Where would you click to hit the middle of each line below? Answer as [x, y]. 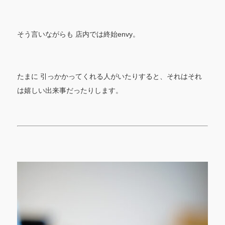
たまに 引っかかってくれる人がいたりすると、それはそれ [109, 77]
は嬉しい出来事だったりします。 [70, 91]
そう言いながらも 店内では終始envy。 [78, 34]
